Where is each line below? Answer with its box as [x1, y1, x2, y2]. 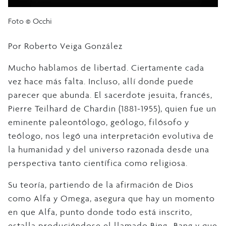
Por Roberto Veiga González [8, 40, 123, 52]
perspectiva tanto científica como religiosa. [8, 157, 188, 169]
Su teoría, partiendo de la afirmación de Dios [8, 179, 194, 191]
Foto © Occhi [8, 16, 52, 26]
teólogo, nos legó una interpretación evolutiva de [8, 130, 214, 142]
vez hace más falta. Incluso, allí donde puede [8, 76, 194, 87]
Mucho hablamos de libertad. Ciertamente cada [8, 62, 204, 74]
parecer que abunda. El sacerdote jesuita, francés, [8, 89, 212, 101]
